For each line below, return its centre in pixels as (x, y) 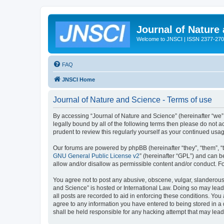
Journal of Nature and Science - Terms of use (132, 99)
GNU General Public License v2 (96, 156)
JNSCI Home (78, 79)
